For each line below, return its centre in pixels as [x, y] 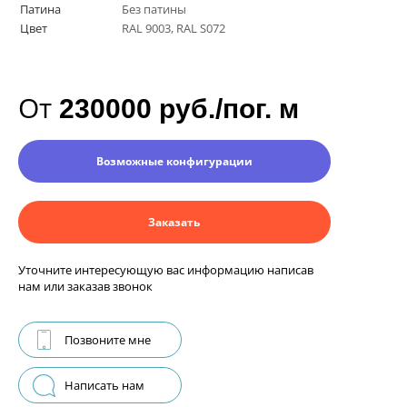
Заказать [174, 223]
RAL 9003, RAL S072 [174, 29]
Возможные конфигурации [174, 162]
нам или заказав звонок [85, 287]
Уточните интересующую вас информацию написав [166, 270]
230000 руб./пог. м [179, 109]
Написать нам [104, 386]
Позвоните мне [108, 340]
